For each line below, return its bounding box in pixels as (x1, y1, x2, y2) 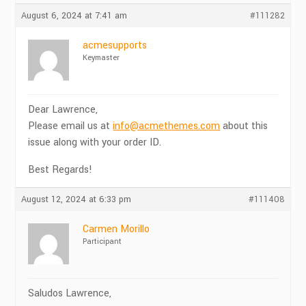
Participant (83, 236, 122, 247)
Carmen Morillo (83, 222, 150, 236)
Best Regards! (28, 163, 93, 177)
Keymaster (83, 53, 120, 63)
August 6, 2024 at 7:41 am (21, 10, 128, 22)
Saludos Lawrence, (28, 286, 112, 301)
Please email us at (28, 119, 113, 133)
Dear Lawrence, (28, 102, 98, 117)
